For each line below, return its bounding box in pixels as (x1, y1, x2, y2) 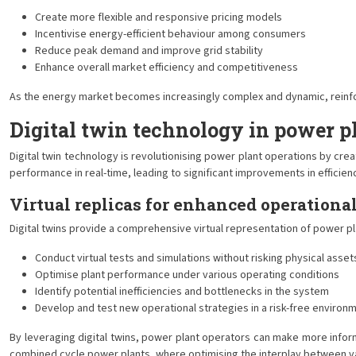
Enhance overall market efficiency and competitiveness (35, 60, 298, 75)
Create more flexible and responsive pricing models (35, 10, 282, 25)
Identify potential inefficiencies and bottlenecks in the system (35, 284, 329, 300)
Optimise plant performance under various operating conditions (35, 267, 339, 283)
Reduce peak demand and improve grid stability (35, 43, 263, 59)
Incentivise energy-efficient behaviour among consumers (35, 26, 306, 42)
